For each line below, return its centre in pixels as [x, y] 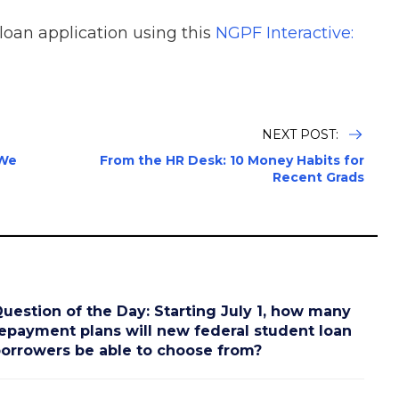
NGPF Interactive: [285, 33]
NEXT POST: [302, 134]
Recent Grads [318, 177]
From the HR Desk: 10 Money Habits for [232, 160]
